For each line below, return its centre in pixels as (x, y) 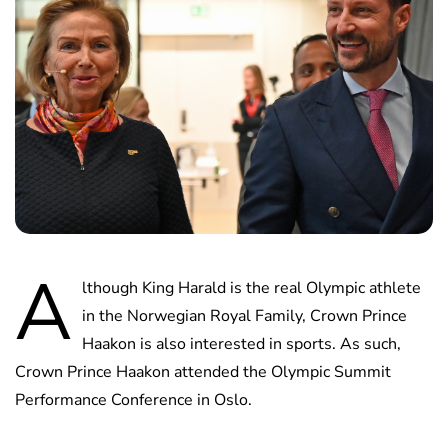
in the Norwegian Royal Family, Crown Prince (244, 316)
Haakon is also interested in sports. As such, (241, 344)
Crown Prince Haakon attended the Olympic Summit (203, 372)
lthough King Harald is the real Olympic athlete (251, 288)
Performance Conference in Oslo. (133, 400)
